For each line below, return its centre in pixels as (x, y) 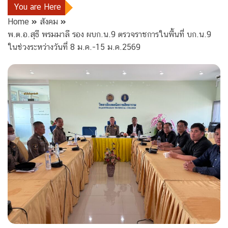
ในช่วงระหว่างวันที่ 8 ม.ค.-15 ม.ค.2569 (74, 47)
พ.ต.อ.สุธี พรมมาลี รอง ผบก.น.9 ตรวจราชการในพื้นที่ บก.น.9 (109, 35)
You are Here (37, 7)
